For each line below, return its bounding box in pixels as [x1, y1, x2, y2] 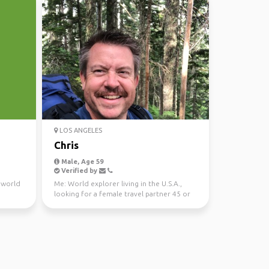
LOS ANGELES [57, 127, 102, 134]
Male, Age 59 [59, 158, 103, 165]
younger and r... [53, 200, 106, 208]
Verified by [59, 167, 99, 174]
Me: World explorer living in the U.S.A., [53, 180, 182, 187]
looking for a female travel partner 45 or [53, 190, 190, 198]
